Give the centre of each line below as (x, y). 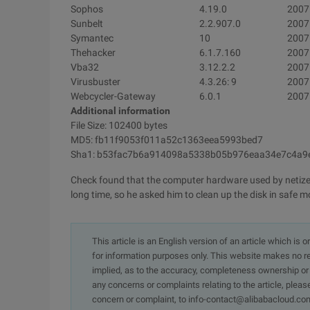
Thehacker (93, 53)
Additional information (120, 111)
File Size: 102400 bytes (119, 125)
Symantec (92, 38)
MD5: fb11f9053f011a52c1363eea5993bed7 (167, 140)
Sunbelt (87, 24)
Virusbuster (95, 82)
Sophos (87, 9)
